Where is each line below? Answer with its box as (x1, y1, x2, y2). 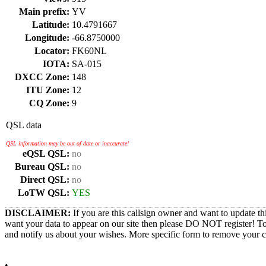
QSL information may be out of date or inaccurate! (6, 140, 129, 147)
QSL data (6, 120, 42, 130)
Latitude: (32, 20, 69, 30)
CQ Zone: (29, 98, 69, 108)
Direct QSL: (20, 175, 69, 185)
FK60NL (72, 46, 107, 56)
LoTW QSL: (18, 188, 69, 198)
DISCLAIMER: (5, 208, 71, 218)
